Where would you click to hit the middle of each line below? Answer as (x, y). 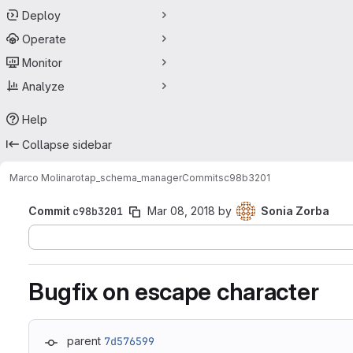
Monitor (42, 62)
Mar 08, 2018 (181, 211)
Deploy (41, 15)
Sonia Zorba (295, 211)
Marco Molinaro (45, 177)
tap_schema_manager (132, 177)
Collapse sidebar (67, 144)
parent (84, 341)
